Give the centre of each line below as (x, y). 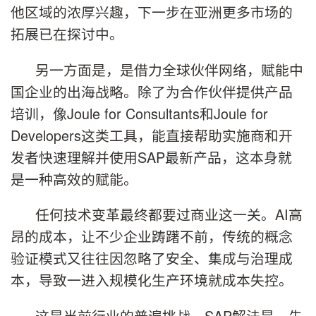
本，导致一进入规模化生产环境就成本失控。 (152, 280)
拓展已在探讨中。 (67, 33)
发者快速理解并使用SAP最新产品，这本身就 (151, 157)
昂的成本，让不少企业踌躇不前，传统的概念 (152, 236)
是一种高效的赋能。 (74, 178)
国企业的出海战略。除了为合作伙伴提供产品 (152, 91)
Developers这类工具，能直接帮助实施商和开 (152, 135)
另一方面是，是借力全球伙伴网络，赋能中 (169, 69)
